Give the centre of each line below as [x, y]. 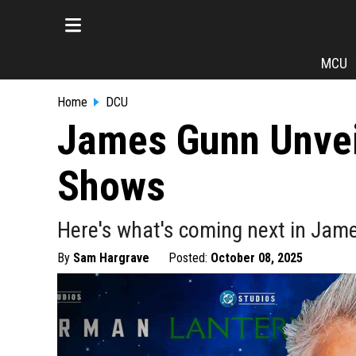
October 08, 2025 [257, 258]
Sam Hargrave [111, 258]
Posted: [190, 258]
